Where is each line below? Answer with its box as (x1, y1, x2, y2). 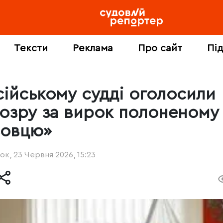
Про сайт (137, 43, 182, 53)
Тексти (13, 43, 48, 53)
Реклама (72, 43, 113, 53)
